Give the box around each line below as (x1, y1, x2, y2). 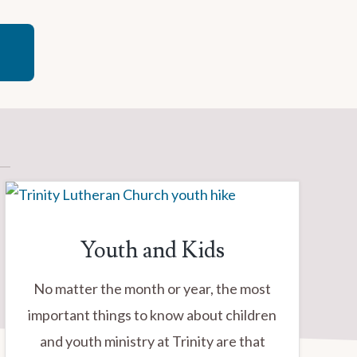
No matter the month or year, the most (33, 280, 271, 297)
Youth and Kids (80, 236, 225, 265)
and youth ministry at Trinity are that (39, 332, 265, 350)
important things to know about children (28, 306, 277, 324)
